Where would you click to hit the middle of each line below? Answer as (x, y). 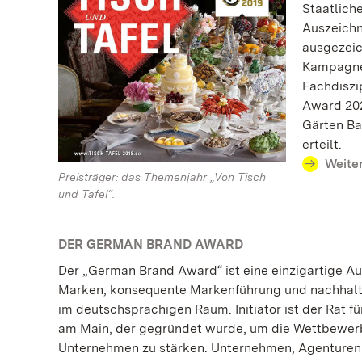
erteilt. (322, 145)
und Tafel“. (86, 194)
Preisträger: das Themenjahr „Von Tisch (162, 177)
